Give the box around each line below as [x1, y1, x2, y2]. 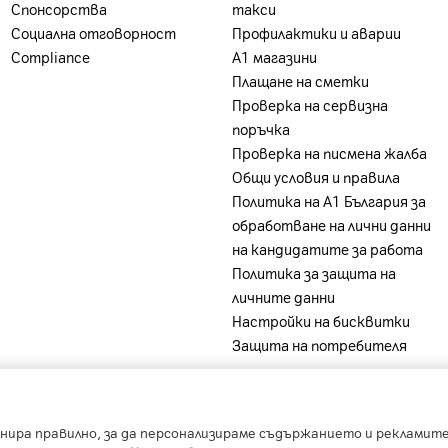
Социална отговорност [10, 23, 176, 42]
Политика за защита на [231, 263, 396, 282]
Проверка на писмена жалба [231, 143, 427, 162]
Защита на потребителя [231, 335, 407, 354]
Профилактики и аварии [231, 23, 401, 42]
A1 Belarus [40, 395, 110, 414]
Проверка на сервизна [231, 95, 388, 114]
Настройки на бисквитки [231, 311, 410, 330]
